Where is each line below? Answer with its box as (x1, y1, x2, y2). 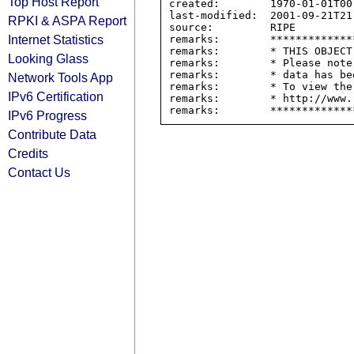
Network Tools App (8, 70, 113, 85)
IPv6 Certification (8, 89, 104, 104)
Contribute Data (8, 127, 96, 141)
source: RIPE (169, 21, 296, 33)
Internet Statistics (8, 32, 104, 47)
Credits (8, 146, 48, 160)
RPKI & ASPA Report (8, 13, 126, 28)
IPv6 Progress (8, 108, 87, 122)
